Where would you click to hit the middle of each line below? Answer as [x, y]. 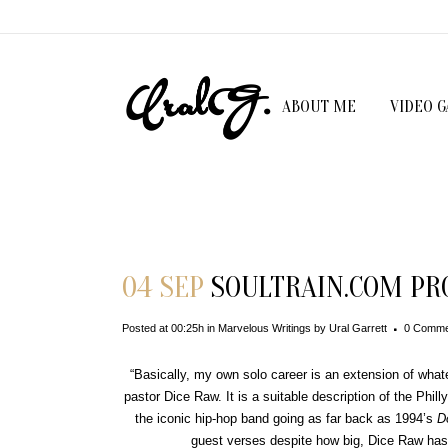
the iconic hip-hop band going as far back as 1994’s [286, 418]
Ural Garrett [358, 328]
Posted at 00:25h [163, 328]
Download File [181, 205]
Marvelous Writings [264, 328]
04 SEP [163, 287]
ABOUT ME [319, 106]
